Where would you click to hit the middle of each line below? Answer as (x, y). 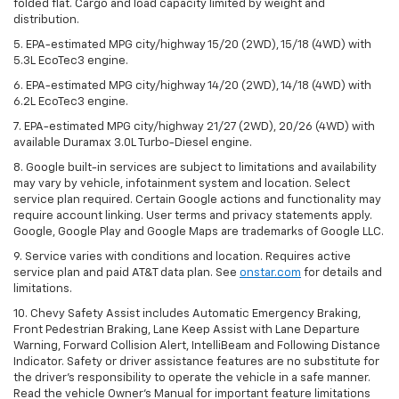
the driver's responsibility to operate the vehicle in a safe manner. (192, 378)
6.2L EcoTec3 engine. (71, 102)
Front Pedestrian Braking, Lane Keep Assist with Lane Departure (187, 330)
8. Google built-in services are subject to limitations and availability (195, 167)
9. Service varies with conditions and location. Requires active (182, 256)
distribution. (46, 20)
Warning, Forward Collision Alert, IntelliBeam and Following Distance (197, 346)
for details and (342, 273)
